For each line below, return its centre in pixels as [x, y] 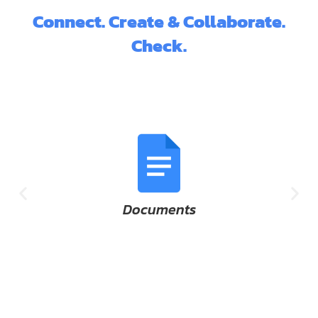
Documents [75, 210]
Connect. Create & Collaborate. [159, 22]
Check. [159, 46]
